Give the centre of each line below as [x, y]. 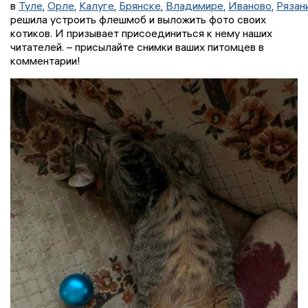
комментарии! [45, 60]
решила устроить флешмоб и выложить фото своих [138, 19]
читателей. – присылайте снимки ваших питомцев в [137, 46]
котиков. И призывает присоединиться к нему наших [141, 33]
